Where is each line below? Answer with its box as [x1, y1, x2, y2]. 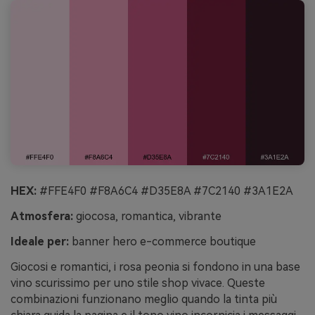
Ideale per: [11, 235, 69, 249]
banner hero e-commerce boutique [69, 235, 256, 249]
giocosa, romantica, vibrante [73, 210, 221, 224]
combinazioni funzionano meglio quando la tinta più [11, 292, 277, 306]
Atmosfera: [11, 210, 73, 224]
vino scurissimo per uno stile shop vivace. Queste [11, 276, 265, 290]
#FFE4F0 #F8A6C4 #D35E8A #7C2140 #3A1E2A [37, 184, 293, 198]
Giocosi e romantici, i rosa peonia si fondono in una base [11, 259, 300, 274]
